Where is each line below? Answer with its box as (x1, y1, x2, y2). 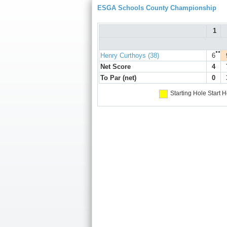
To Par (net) (100, 74, 136, 82)
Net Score (100, 63, 131, 71)
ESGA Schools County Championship (97, 4, 216, 12)
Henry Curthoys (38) (100, 52, 159, 60)
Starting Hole (170, 90, 206, 97)
